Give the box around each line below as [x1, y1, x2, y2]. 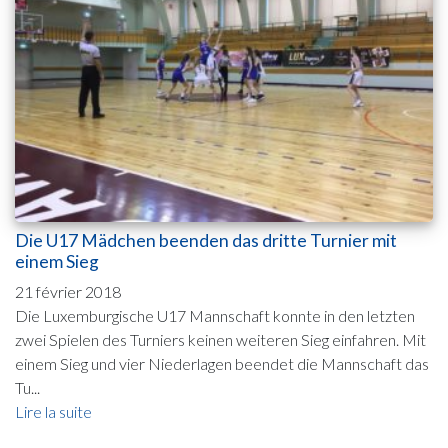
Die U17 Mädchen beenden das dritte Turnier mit [15, 230, 397, 252]
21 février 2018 [15, 282, 121, 302]
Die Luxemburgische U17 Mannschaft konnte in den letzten [15, 306, 415, 326]
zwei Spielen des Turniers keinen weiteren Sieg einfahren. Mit [15, 330, 426, 350]
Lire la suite [15, 402, 92, 422]
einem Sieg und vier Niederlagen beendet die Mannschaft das [15, 354, 429, 374]
